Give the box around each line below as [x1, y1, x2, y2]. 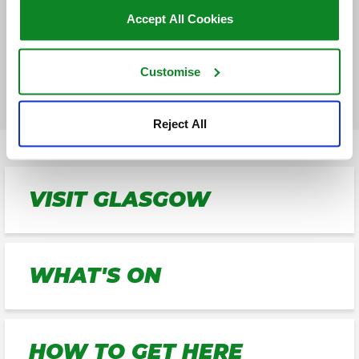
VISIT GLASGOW [29, 186, 210, 212]
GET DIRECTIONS [131, 2, 236, 18]
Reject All [152, 116, 207, 131]
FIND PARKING [141, 44, 226, 59]
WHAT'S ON [29, 262, 161, 288]
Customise [140, 64, 201, 78]
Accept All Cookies [126, 11, 233, 26]
